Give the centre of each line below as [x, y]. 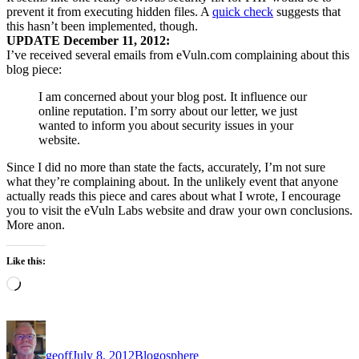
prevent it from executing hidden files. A [109, 11]
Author [63, 326]
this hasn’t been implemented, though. [102, 26]
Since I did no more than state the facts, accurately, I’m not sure [166, 167]
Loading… [48, 282]
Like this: [26, 261]
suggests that [307, 11]
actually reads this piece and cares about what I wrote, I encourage [173, 196]
